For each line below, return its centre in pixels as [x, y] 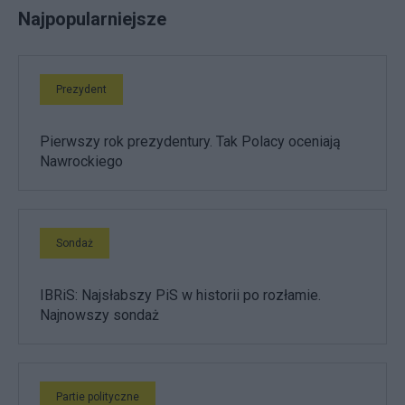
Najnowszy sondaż [99, 315]
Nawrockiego [81, 161]
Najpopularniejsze [92, 19]
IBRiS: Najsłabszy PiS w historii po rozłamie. [180, 295]
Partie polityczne [98, 396]
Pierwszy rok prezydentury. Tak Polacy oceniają [190, 141]
